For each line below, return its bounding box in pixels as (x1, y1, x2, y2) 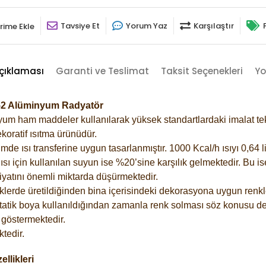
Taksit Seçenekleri (160, 64, 243, 77)
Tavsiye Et (61, 20, 100, 31)
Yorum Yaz (126, 20, 167, 31)
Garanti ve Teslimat (55, 64, 149, 77)
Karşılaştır (194, 20, 234, 31)
